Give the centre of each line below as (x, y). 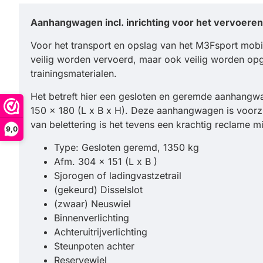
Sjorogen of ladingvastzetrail (118, 176)
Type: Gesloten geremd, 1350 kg (127, 147)
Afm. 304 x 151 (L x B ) (106, 161)
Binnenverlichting (92, 218)
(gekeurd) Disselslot (98, 190)
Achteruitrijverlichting (101, 232)
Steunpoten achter (94, 246)
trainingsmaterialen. (74, 73)
